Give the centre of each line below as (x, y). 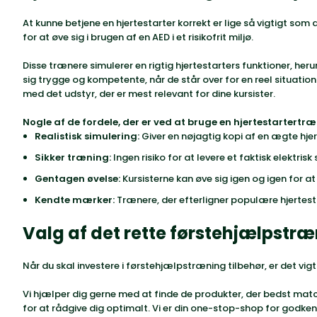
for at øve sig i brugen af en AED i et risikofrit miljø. (138, 37)
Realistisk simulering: (87, 136)
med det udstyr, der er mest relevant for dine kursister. (149, 94)
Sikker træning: (73, 157)
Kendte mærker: (75, 200)
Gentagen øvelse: (77, 179)
